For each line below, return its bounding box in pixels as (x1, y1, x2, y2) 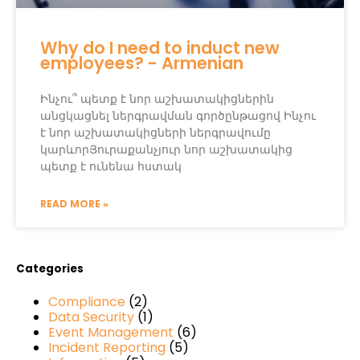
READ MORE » (40, 197, 108, 211)
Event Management (48, 323, 174, 342)
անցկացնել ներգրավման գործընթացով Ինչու (40, 108, 316, 124)
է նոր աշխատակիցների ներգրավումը (40, 125, 271, 141)
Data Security (48, 308, 134, 327)
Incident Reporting (48, 338, 166, 358)
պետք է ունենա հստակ (40, 158, 182, 174)
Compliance (48, 292, 125, 312)
